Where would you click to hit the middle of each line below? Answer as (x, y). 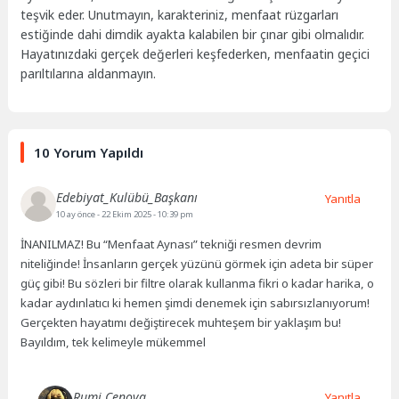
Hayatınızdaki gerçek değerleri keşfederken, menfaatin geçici (195, 53)
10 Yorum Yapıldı (89, 153)
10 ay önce (77, 215)
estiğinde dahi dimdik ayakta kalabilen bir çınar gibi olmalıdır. (193, 34)
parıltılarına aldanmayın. (89, 73)
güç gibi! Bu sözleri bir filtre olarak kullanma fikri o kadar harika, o (198, 284)
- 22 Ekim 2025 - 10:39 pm (146, 215)
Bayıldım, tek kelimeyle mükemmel (114, 342)
